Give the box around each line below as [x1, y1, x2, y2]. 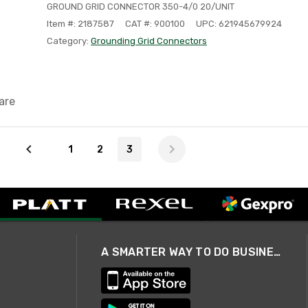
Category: [47, 36, 91, 46]
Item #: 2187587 [47, 19, 114, 29]
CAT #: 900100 [125, 19, 185, 29]
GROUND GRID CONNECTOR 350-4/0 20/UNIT [47, 1, 234, 12]
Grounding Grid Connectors [91, 36, 207, 46]
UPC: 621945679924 [196, 19, 282, 29]
